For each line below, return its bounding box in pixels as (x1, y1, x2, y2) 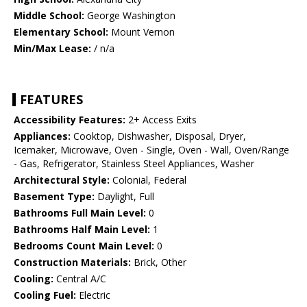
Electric (76, 288, 110, 302)
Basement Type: (14, 190, 95, 204)
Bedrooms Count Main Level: (14, 239, 154, 253)
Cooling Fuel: (14, 288, 76, 302)
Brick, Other (131, 256, 186, 269)
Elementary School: (14, 25, 108, 39)
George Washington (84, 9, 175, 23)
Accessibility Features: (14, 113, 125, 127)
